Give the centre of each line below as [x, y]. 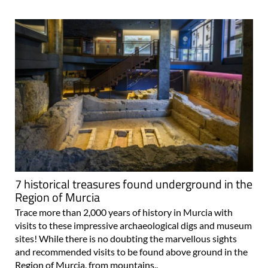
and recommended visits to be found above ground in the [131, 252]
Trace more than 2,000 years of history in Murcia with [124, 212]
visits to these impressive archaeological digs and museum [133, 226]
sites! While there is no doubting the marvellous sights [126, 239]
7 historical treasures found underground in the [134, 184]
